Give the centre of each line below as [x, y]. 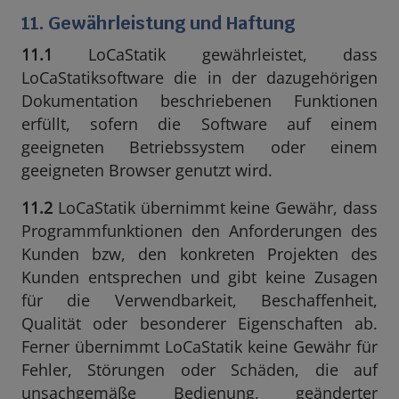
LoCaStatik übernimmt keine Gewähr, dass [215, 208]
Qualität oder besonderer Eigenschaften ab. [199, 323]
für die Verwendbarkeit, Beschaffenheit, [199, 300]
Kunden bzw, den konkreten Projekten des [199, 254]
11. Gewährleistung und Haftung [158, 23]
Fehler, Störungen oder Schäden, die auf [199, 370]
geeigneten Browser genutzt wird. [147, 170]
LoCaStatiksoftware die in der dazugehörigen [199, 77]
